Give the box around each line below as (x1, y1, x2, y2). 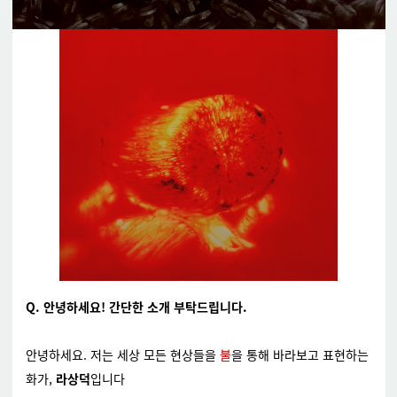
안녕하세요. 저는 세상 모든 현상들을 (25, 346, 220, 363)
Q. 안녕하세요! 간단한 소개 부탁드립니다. (25, 298, 247, 315)
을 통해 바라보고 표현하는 (230, 346, 369, 363)
